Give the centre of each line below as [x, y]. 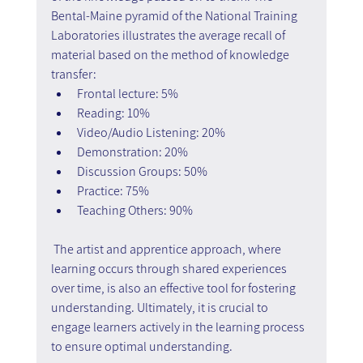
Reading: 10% [113, 113]
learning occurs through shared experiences [170, 268]
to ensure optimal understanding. [141, 346]
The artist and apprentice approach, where [167, 249]
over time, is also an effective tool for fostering [174, 288]
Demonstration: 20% [132, 152]
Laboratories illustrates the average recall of [169, 35]
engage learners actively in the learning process [179, 327]
